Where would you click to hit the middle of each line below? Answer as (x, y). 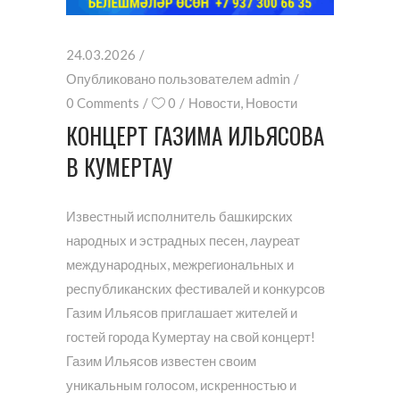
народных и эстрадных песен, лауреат (183, 241)
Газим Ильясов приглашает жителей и (182, 313)
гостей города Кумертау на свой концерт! (191, 337)
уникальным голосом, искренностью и (181, 385)
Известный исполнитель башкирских (179, 217)
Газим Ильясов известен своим (161, 361)
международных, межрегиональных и (180, 265)
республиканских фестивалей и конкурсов (196, 289)
